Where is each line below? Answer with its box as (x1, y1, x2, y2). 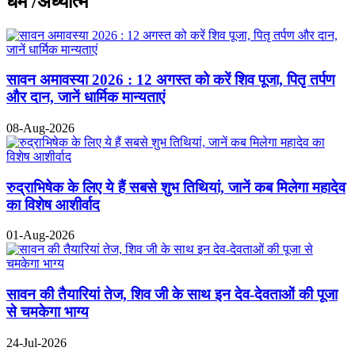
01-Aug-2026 (6, 228, 74, 242)
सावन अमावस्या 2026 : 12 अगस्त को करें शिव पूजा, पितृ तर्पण (6, 71, 335, 89)
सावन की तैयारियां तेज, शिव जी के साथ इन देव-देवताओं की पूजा (6, 286, 338, 303)
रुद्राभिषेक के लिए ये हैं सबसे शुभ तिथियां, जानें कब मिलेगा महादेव (6, 178, 345, 196)
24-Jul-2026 (6, 335, 67, 349)
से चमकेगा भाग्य (6, 303, 89, 321)
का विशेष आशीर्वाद (6, 196, 100, 213)
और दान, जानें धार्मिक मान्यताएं (6, 89, 165, 106)
